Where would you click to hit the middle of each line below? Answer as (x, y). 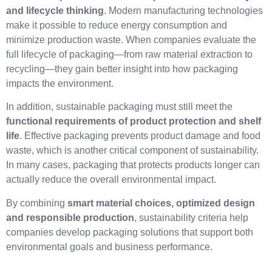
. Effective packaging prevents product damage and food (140, 136)
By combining (37, 203)
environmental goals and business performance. (109, 246)
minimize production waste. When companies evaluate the (131, 39)
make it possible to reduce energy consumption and (117, 25)
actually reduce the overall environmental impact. (111, 180)
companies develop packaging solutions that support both (130, 232)
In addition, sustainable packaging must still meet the (119, 107)
